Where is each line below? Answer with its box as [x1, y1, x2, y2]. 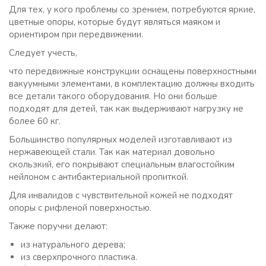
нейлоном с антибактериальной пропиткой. [9, 171, 188, 183]
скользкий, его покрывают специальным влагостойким [9, 159, 235, 170]
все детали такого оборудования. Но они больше [9, 90, 217, 102]
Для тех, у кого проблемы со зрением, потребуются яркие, [9, 4, 255, 15]
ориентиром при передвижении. [9, 28, 143, 40]
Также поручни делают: [9, 220, 107, 232]
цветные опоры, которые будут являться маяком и [9, 16, 220, 28]
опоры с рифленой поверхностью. [9, 202, 151, 214]
